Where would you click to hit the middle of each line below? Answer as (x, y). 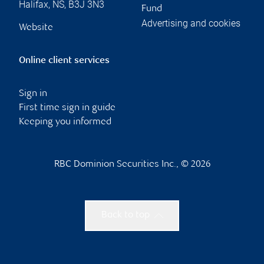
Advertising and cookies (191, 23)
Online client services (64, 61)
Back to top (125, 215)
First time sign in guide (67, 108)
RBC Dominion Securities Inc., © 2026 (132, 164)
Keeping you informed (65, 122)
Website (36, 28)
